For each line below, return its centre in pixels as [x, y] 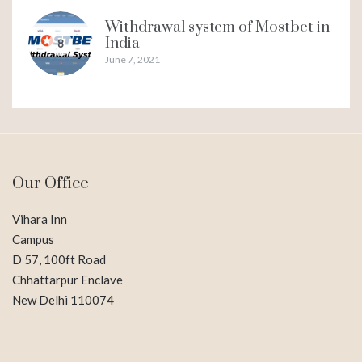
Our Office [51, 183]
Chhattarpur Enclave [67, 279]
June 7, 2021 [133, 59]
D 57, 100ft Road [59, 259]
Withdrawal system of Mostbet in [217, 27]
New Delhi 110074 [63, 299]
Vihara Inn [40, 219]
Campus [33, 239]
